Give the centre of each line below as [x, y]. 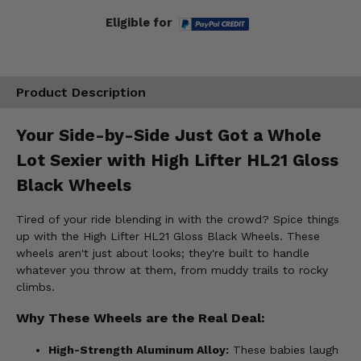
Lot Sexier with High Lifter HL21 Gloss [177, 160]
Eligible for [139, 23]
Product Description [81, 93]
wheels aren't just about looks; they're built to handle [163, 253]
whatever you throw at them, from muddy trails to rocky [172, 270]
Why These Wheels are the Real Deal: [141, 318]
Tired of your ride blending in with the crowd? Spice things [178, 220]
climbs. [35, 287]
